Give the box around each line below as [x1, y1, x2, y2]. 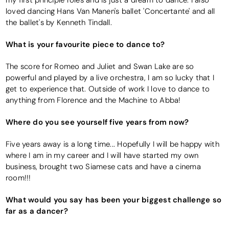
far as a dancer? [5, 206, 68, 216]
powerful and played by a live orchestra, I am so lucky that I [5, 73, 215, 83]
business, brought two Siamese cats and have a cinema [5, 162, 201, 172]
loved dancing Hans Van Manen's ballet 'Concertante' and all [5, 7, 215, 16]
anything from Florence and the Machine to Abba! [5, 96, 181, 105]
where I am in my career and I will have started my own [5, 151, 199, 161]
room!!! [5, 173, 31, 183]
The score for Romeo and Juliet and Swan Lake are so [5, 62, 194, 72]
